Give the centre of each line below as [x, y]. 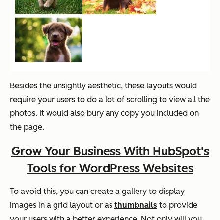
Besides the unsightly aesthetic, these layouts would [103, 86]
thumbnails [136, 205]
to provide [177, 205]
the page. [27, 127]
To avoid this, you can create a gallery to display [97, 192]
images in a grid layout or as [62, 205]
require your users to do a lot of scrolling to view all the [110, 100]
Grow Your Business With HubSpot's [110, 151]
